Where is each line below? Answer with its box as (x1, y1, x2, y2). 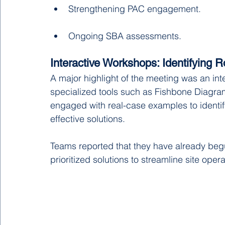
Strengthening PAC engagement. (68, 3, 201, 15)
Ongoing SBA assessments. (68, 30, 181, 42)
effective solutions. (50, 113, 125, 125)
